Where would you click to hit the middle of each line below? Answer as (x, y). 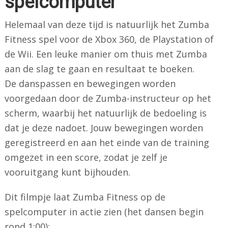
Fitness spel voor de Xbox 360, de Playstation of (109, 39)
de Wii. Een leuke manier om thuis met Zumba (106, 54)
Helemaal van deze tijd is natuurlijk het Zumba (107, 24)
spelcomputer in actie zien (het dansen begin (104, 211)
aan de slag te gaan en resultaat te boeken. (99, 68)
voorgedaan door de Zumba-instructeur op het (108, 98)
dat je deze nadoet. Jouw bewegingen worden (104, 127)
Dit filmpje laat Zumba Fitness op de (85, 197)
